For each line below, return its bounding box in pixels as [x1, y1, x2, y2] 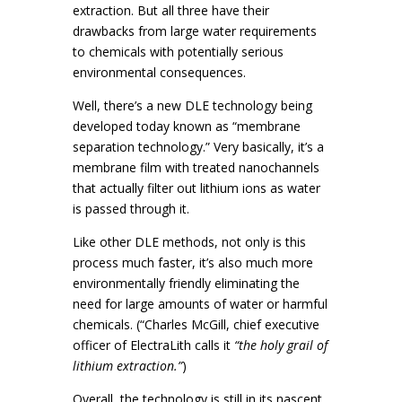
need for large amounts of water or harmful [72, 295, 328, 312]
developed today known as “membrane [72, 118, 301, 135]
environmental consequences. [72, 64, 246, 81]
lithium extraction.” [72, 357, 182, 374]
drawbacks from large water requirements [72, 22, 317, 39]
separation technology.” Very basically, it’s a [72, 138, 324, 155]
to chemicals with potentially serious [72, 43, 284, 60]
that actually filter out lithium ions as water [72, 179, 320, 197]
